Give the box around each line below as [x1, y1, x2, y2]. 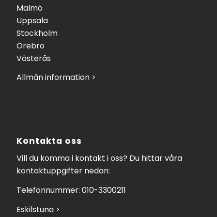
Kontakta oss [16, 135, 82, 147]
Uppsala [16, 15, 48, 26]
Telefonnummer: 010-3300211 [16, 184, 126, 196]
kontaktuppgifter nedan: [16, 165, 110, 177]
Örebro [16, 40, 45, 51]
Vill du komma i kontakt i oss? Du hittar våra [16, 153, 182, 164]
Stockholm [16, 27, 58, 39]
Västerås [16, 52, 51, 64]
